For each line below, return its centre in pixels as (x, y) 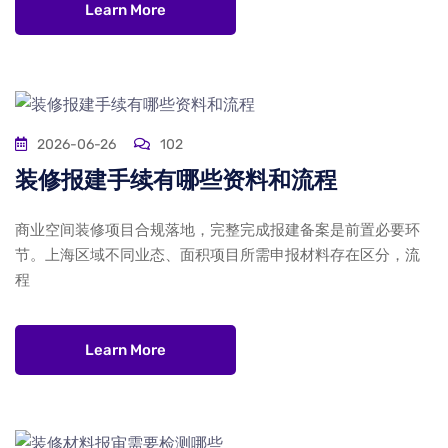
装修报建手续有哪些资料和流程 (176, 180)
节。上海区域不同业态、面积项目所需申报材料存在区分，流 (217, 254)
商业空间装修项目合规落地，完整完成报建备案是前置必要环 (217, 229)
